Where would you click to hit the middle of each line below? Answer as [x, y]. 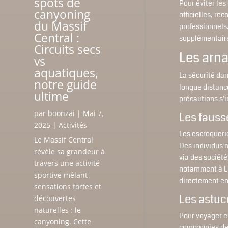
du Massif [61, 26]
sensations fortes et [68, 186]
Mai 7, [94, 113]
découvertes [55, 198]
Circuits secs [68, 49]
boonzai [62, 113]
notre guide [66, 84]
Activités [73, 125]
